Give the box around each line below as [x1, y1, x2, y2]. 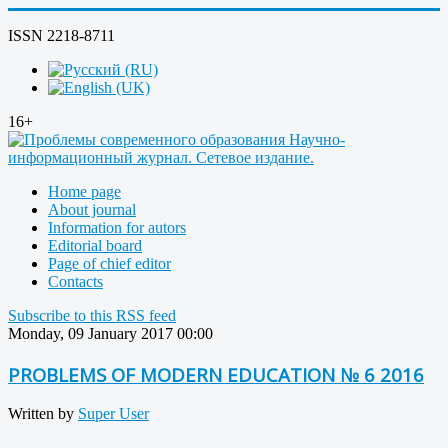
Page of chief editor [48, 255, 171, 272]
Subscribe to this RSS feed [8, 307, 176, 324]
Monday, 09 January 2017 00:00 [8, 325, 213, 342]
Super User [78, 405, 149, 423]
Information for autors [48, 219, 186, 236]
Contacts [48, 273, 103, 290]
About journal [48, 201, 136, 218]
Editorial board [48, 237, 142, 254]
